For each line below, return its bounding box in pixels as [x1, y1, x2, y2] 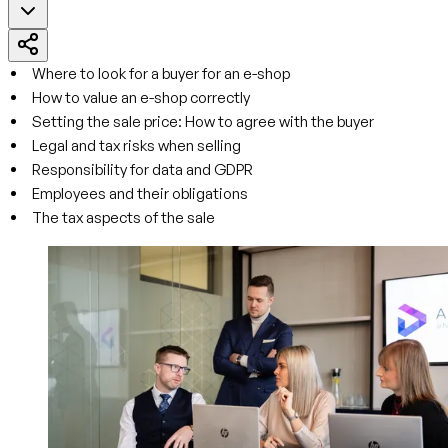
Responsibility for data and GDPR [32, 160, 253, 179]
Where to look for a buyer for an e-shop [32, 64, 290, 83]
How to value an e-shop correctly [32, 88, 250, 107]
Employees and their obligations [32, 184, 248, 203]
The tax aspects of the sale [32, 208, 215, 227]
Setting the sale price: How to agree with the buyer [32, 112, 374, 131]
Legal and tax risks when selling [32, 136, 241, 155]
